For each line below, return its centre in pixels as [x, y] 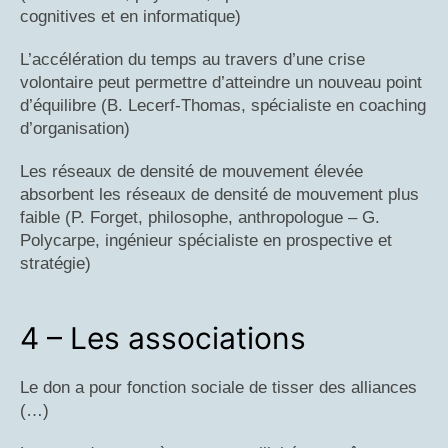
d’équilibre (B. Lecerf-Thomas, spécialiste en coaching [223, 106]
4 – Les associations [163, 338]
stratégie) [55, 264]
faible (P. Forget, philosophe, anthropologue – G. [200, 218]
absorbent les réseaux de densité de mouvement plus [219, 195]
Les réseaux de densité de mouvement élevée [191, 172]
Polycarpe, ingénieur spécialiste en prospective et [206, 241]
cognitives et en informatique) [130, 17]
